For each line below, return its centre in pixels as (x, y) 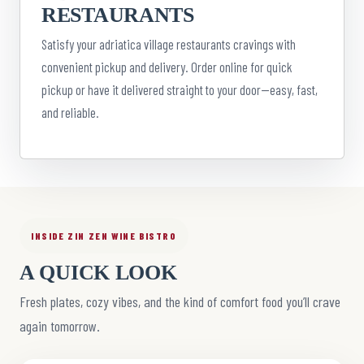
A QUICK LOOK (98, 272)
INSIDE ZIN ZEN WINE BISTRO (104, 235)
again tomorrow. (60, 326)
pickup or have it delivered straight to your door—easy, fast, (180, 90)
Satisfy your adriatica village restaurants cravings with (169, 44)
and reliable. (70, 113)
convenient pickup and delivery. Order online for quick (167, 67)
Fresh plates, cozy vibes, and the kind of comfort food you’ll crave (180, 302)
